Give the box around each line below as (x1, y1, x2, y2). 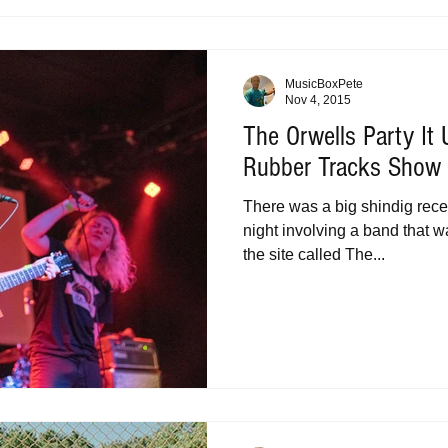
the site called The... (243, 245, 385, 263)
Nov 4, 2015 (285, 93, 351, 107)
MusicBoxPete (285, 76, 363, 91)
